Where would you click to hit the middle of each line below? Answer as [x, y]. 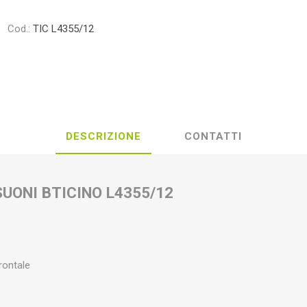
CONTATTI [213, 136]
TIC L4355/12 [64, 29]
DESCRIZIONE [103, 136]
